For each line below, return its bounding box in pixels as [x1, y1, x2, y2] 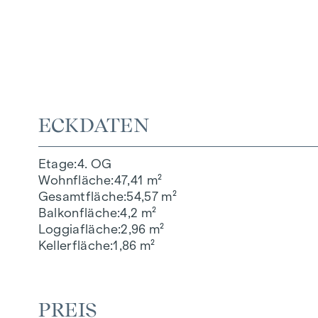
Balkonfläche [38, 205, 117, 220]
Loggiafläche [38, 221, 118, 236]
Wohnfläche [38, 172, 111, 187]
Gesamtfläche [38, 189, 124, 204]
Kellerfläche [38, 238, 110, 253]
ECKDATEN [38, 112, 150, 137]
